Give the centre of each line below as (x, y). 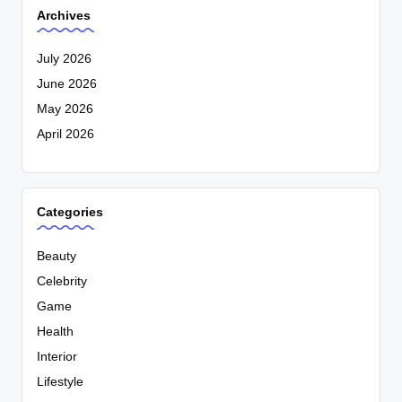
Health (55, 331)
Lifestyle (60, 381)
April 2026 (66, 135)
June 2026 (67, 84)
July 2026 (64, 59)
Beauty (57, 256)
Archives (64, 15)
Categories (70, 212)
